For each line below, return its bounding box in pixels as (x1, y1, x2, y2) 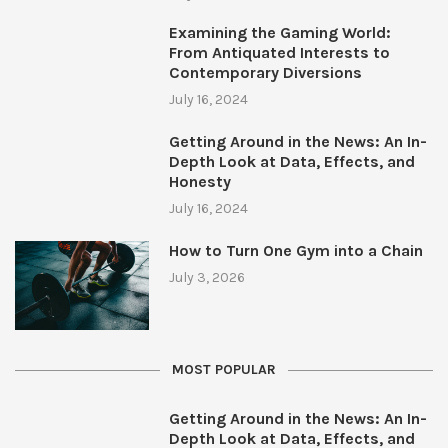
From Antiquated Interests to (168, 43, 390, 62)
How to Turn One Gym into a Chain (168, 241, 423, 261)
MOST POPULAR (172, 361, 276, 379)
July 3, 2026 (168, 269, 245, 287)
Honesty (168, 172, 231, 192)
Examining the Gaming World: (168, 23, 391, 42)
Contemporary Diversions (168, 63, 362, 82)
